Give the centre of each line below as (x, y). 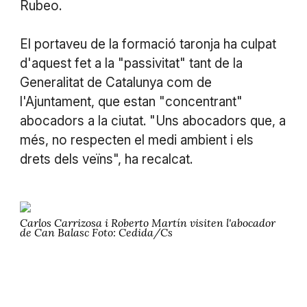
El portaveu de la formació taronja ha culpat (148, 44)
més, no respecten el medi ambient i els (136, 140)
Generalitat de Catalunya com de (115, 82)
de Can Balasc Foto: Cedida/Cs (96, 232)
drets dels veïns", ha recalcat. (106, 159)
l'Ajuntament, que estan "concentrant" (131, 101)
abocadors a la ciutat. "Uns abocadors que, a (152, 121)
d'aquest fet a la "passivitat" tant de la (131, 63)
